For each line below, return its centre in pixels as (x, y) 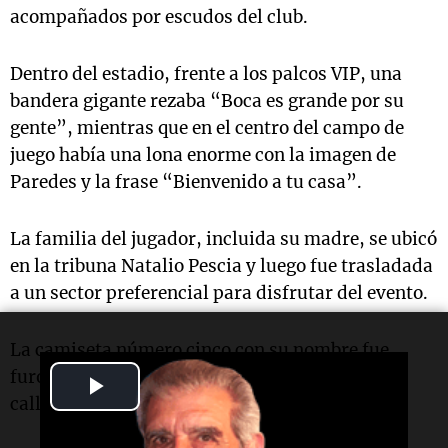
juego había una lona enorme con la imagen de (203, 155)
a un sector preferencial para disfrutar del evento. (219, 293)
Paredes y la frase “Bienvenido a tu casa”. (186, 182)
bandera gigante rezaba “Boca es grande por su (207, 101)
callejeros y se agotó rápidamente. (153, 404)
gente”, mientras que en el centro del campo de (207, 128)
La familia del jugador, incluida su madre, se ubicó (223, 239)
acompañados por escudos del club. (159, 17)
